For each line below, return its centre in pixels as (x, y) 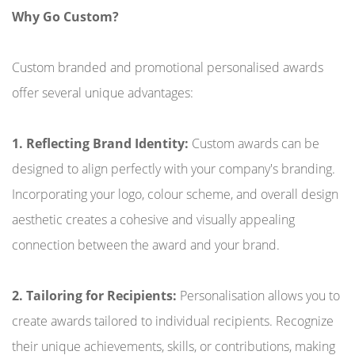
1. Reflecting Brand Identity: (102, 143)
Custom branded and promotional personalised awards (168, 67)
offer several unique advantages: (103, 93)
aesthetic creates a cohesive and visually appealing (153, 219)
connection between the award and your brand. (146, 245)
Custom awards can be (256, 143)
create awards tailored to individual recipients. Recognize (173, 321)
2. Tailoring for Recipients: (96, 296)
